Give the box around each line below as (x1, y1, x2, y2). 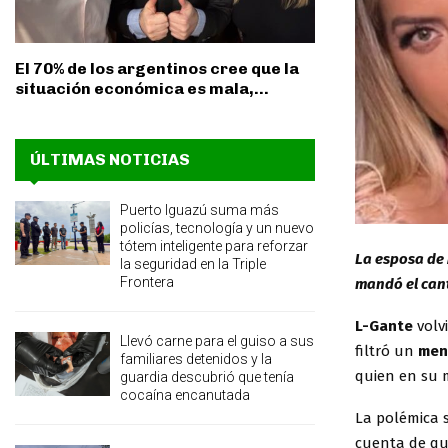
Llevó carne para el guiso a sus (120, 333, 314, 350)
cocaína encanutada (120, 387, 250, 404)
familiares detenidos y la (120, 351, 272, 368)
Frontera (120, 274, 174, 291)
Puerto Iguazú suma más (120, 202, 279, 219)
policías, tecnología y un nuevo (120, 220, 314, 237)
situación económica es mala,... (15, 79, 269, 99)
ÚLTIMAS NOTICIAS (30, 150, 190, 170)
